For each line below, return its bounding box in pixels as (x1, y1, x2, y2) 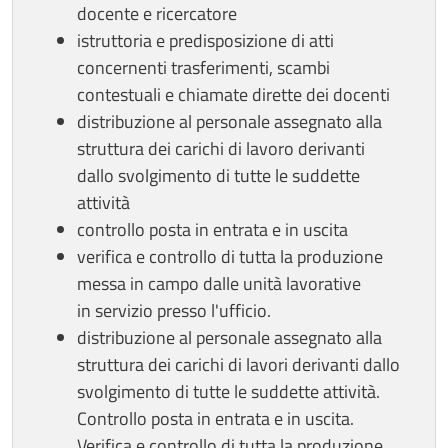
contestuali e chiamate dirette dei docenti (77, 80, 390, 108)
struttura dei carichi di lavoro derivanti (77, 134, 365, 162)
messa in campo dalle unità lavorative (77, 269, 361, 297)
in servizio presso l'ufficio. (77, 296, 271, 324)
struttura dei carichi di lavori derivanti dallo (77, 350, 400, 378)
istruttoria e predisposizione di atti (77, 26, 334, 54)
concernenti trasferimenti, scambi (77, 53, 330, 81)
